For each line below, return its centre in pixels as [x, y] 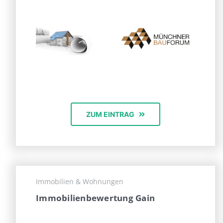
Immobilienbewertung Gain [95, 198]
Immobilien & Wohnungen [80, 182]
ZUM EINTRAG [110, 114]
